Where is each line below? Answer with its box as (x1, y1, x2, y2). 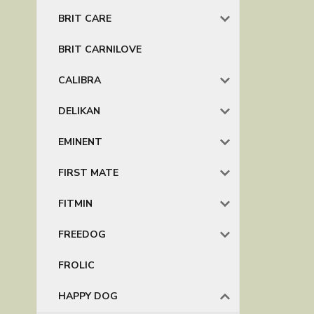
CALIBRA (58, 74, 101, 87)
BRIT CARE (58, 12, 111, 25)
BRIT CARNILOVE (58, 43, 142, 56)
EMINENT (58, 135, 102, 149)
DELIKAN (58, 104, 100, 118)
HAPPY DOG (58, 289, 118, 303)
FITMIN (58, 197, 93, 210)
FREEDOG (58, 228, 106, 241)
